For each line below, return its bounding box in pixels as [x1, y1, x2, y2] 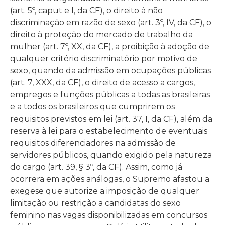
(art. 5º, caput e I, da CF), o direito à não [10, 5, 163, 15]
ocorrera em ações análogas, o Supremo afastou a [10, 174, 209, 184]
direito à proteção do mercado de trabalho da [10, 29, 193, 39]
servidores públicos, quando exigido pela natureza [10, 150, 212, 160]
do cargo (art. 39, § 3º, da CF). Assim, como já [10, 162, 182, 172]
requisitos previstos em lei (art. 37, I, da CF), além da [10, 114, 212, 124]
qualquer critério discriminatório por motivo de [10, 53, 197, 63]
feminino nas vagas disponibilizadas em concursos [10, 210, 207, 220]
